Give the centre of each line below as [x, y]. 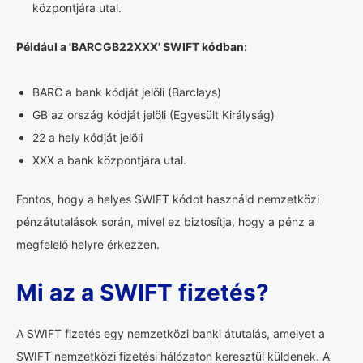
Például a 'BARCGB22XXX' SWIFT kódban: [132, 47]
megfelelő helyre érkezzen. [88, 244]
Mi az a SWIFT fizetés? [143, 293]
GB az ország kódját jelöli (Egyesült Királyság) [154, 115]
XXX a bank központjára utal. [109, 160]
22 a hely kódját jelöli [88, 137]
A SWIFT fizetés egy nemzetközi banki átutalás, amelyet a [171, 333]
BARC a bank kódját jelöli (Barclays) [127, 92]
